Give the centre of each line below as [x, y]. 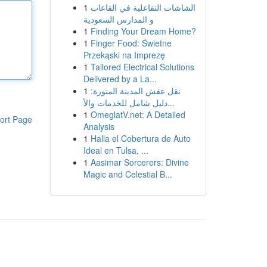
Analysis [99, 126]
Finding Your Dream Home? [143, 31]
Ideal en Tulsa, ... [116, 150]
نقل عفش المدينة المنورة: [135, 91]
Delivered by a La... [120, 79]
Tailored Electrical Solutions [142, 67]
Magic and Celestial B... [128, 174]
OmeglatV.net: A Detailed [138, 114]
